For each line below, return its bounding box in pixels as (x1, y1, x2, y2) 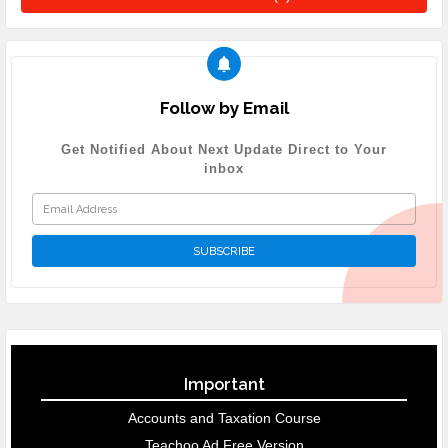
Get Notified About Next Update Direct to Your (61, 142, 387, 158)
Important (183, 375, 265, 395)
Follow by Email (159, 98, 289, 119)
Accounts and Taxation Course (127, 410, 321, 427)
